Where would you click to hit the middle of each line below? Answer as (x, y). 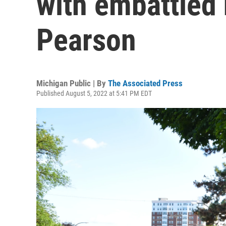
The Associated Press (145, 83)
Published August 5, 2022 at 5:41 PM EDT (94, 93)
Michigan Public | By (72, 83)
